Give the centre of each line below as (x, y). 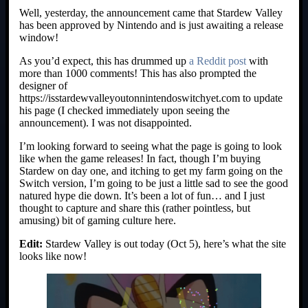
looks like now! (53, 256)
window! (39, 37)
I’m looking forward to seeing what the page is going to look (151, 146)
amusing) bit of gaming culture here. (98, 220)
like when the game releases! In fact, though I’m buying (140, 158)
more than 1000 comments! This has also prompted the (138, 73)
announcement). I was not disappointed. (106, 122)
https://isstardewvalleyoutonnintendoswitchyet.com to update (151, 98)
